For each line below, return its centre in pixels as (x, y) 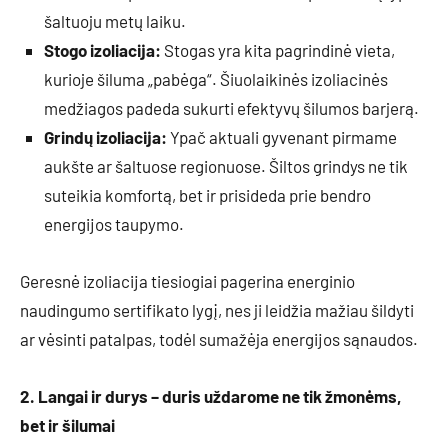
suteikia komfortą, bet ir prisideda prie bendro (207, 195)
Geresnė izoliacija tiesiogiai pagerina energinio (187, 281)
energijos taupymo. (114, 224)
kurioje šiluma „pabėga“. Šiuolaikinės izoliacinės (216, 79)
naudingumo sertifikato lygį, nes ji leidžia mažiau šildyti (217, 310)
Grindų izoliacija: (105, 137)
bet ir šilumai (67, 425)
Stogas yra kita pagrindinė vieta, (278, 50)
